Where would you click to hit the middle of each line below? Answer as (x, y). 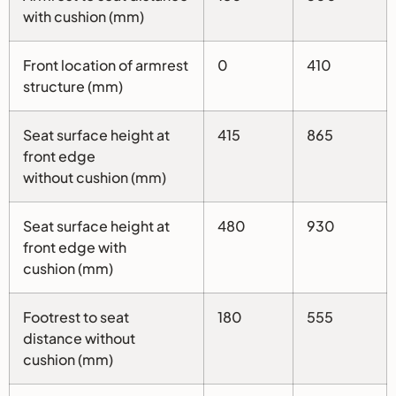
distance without (79, 339)
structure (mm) (73, 87)
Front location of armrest (106, 65)
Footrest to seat (76, 317)
